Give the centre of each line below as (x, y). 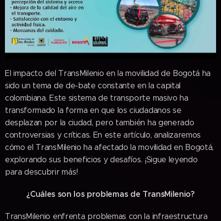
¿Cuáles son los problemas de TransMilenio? (110, 194)
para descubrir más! (41, 172)
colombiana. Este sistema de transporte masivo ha (97, 98)
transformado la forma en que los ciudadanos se (93, 110)
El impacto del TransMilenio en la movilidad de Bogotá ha (108, 73)
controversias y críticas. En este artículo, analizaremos (103, 135)
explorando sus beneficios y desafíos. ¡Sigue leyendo (101, 159)
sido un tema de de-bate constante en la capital (93, 85)
